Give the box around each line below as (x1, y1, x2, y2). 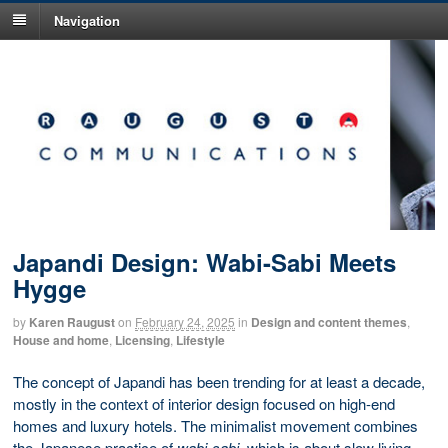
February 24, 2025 (135, 313, 235, 331)
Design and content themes (251, 313, 407, 332)
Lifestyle (176, 331, 225, 350)
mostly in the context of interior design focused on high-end (13, 392, 395, 414)
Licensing (115, 331, 170, 350)
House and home (13, 331, 109, 350)
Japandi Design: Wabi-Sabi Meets (13, 245, 396, 280)
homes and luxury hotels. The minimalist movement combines (13, 414, 418, 436)
